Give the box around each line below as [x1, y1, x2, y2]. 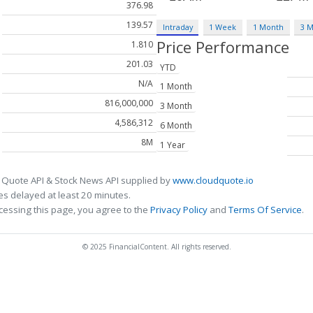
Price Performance [156, 36, 289, 58]
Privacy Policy [150, 203, 208, 216]
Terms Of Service [228, 203, 302, 216]
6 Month [160, 119, 192, 132]
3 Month [160, 100, 192, 112]
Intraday [162, 22, 193, 33]
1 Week [209, 22, 237, 33]
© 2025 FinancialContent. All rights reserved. [82, 241, 231, 252]
